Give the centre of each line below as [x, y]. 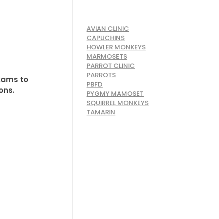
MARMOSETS [107, 56]
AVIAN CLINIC [108, 28]
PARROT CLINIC [111, 66]
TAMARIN [101, 112]
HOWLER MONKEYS [116, 47]
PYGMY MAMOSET [115, 93]
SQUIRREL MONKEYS [118, 103]
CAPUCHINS [106, 38]
